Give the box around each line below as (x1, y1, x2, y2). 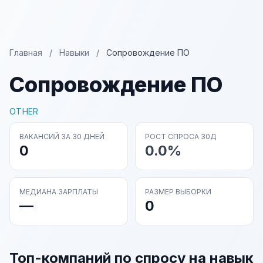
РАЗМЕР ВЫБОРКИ (145, 187, 211, 196)
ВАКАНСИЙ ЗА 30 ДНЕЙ (19, 132, 104, 141)
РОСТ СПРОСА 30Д (145, 132, 217, 141)
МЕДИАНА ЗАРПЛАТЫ (19, 187, 98, 196)
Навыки (59, 48, 89, 58)
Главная (9, 48, 42, 58)
